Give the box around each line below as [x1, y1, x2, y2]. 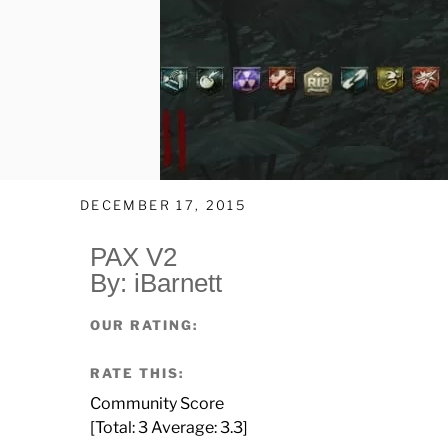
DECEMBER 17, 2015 [80, 197, 247, 213]
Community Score [90, 393, 224, 413]
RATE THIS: [90, 365, 184, 381]
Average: [148, 417, 220, 437]
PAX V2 [90, 242, 177, 273]
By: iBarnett [90, 268, 222, 299]
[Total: [90, 417, 138, 437]
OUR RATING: [90, 317, 198, 334]
